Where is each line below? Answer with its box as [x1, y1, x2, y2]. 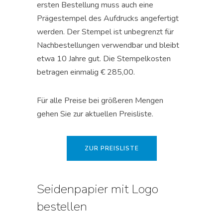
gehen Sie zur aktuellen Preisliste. [37, 109, 153, 120]
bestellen [37, 198, 87, 216]
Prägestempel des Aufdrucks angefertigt [37, 13, 179, 24]
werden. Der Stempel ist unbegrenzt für [37, 26, 174, 38]
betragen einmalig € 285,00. [37, 67, 135, 78]
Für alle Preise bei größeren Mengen [37, 95, 163, 107]
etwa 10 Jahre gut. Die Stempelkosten [37, 53, 171, 65]
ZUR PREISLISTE [84, 144, 139, 153]
